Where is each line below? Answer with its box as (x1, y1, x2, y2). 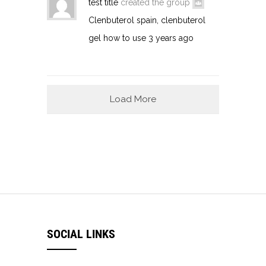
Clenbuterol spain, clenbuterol (88, 15, 205, 25)
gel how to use (88, 33, 146, 43)
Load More (110, 93, 156, 104)
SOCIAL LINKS (47, 226, 115, 241)
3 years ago (148, 33, 194, 43)
